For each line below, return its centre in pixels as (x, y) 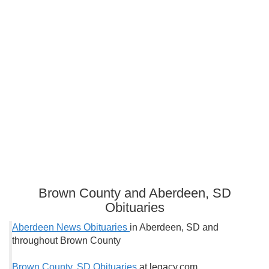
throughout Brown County (66, 240)
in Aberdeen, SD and (174, 227)
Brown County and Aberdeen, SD (134, 193)
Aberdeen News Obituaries (71, 227)
